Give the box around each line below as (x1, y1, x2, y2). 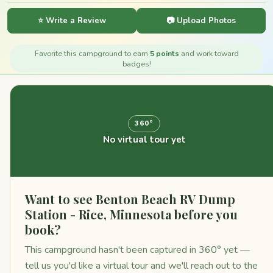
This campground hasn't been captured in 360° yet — (25, 243, 250, 257)
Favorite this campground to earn (34, 48, 150, 58)
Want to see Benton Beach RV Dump (25, 191, 235, 207)
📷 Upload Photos (166, 15, 236, 26)
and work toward (179, 48, 239, 58)
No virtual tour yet (102, 133, 186, 146)
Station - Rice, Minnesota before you (25, 206, 238, 222)
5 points (149, 48, 179, 58)
